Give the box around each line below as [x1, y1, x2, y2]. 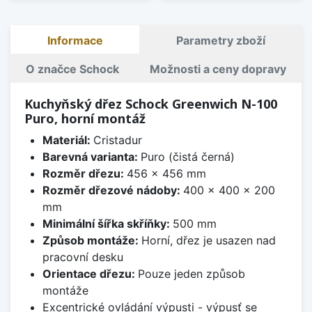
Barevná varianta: [42, 150, 141, 164]
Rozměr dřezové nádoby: [42, 183, 183, 198]
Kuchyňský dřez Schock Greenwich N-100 [24, 95, 277, 113]
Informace [47, 33, 103, 48]
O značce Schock [26, 62, 119, 77]
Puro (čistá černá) [140, 150, 235, 164]
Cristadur [93, 133, 142, 148]
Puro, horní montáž [24, 110, 146, 127]
